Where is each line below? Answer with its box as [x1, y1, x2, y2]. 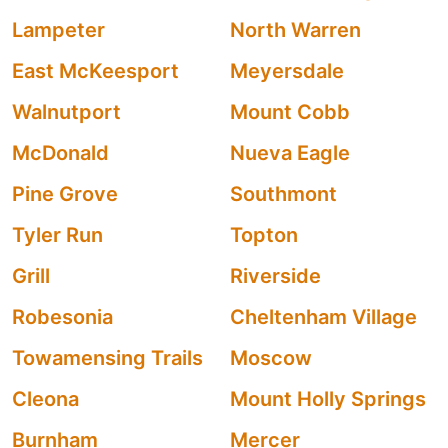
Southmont [230, 182, 337, 206]
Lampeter [12, 18, 105, 42]
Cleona [12, 387, 79, 411]
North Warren [230, 18, 361, 42]
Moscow [230, 346, 312, 370]
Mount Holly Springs [230, 387, 426, 411]
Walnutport [12, 100, 121, 124]
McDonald [12, 141, 109, 165]
